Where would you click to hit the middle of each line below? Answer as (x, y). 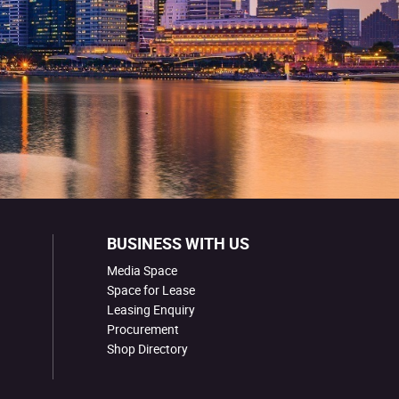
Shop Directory (147, 349)
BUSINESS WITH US (178, 243)
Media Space (142, 270)
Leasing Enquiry (151, 309)
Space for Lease (151, 290)
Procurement (143, 329)
